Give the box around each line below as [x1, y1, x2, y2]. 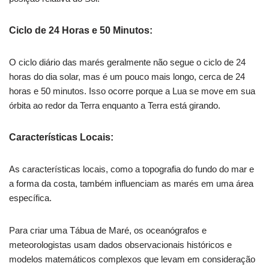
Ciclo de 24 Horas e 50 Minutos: [9, 25, 153, 36]
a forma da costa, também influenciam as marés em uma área [9, 178, 253, 189]
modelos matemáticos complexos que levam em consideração [9, 254, 255, 265]
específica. [9, 193, 52, 204]
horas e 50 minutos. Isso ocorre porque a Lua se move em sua [9, 86, 255, 97]
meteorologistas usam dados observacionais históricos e [9, 240, 232, 250]
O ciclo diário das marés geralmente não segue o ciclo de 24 [9, 57, 246, 68]
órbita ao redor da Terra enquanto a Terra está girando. [9, 100, 220, 111]
